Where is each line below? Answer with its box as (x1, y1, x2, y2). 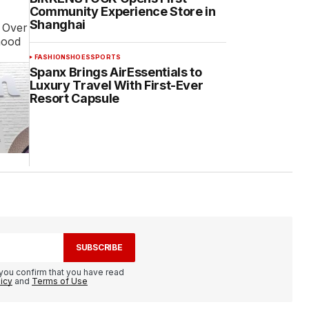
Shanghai (29, 17, 86, 32)
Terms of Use (32, 276, 88, 286)
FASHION (34, 53, 66, 61)
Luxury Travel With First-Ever (29, 78, 203, 92)
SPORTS (90, 53, 121, 61)
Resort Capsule (29, 91, 119, 106)
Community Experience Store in (29, 4, 216, 19)
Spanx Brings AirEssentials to (29, 65, 202, 79)
